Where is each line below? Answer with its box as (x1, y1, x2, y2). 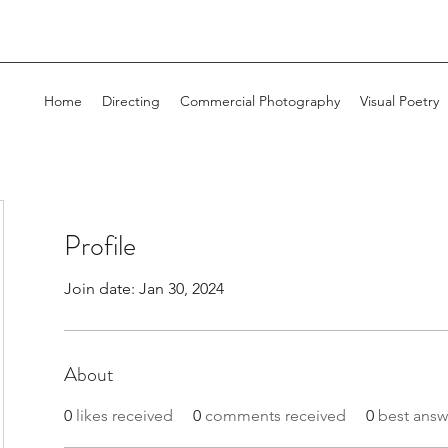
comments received (205, 406, 346, 425)
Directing (102, 92, 160, 110)
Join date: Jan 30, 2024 (64, 279, 224, 298)
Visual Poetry (360, 92, 439, 110)
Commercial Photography (180, 92, 340, 110)
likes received (76, 406, 173, 425)
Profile (64, 226, 136, 266)
